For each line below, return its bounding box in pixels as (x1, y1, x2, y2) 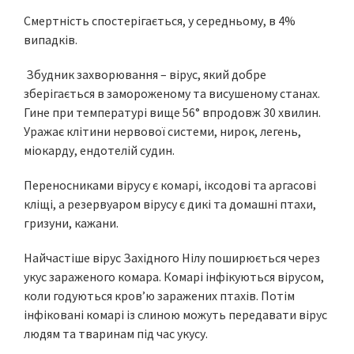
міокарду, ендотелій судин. (24, 142, 175, 158)
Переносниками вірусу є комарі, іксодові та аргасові (24, 177, 316, 193)
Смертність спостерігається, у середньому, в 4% (24, 13, 296, 28)
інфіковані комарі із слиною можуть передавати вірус (24, 307, 327, 322)
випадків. (24, 32, 77, 47)
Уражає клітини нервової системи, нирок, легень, (24, 123, 301, 139)
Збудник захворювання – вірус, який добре (24, 66, 266, 82)
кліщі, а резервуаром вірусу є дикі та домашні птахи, (24, 196, 316, 212)
